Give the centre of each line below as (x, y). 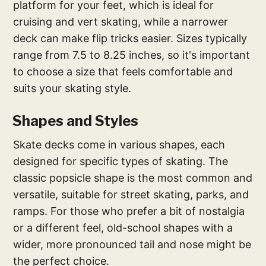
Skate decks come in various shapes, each (119, 145)
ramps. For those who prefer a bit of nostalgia (129, 211)
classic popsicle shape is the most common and (133, 178)
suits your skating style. (72, 88)
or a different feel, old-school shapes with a (123, 228)
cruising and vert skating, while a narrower (121, 22)
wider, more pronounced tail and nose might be (132, 245)
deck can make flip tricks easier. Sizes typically (130, 39)
